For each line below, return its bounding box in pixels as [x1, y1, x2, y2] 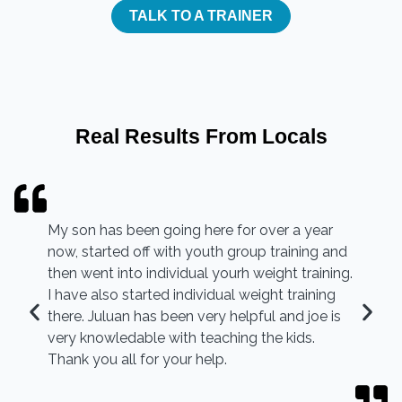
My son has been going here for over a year [48, 221, 334, 239]
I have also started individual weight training [48, 285, 336, 303]
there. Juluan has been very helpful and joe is [48, 307, 342, 325]
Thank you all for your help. [48, 350, 228, 368]
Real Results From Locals [74, 124, 328, 148]
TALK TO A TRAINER [129, 7, 273, 23]
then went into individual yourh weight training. [48, 264, 354, 282]
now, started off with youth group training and [48, 242, 348, 260]
